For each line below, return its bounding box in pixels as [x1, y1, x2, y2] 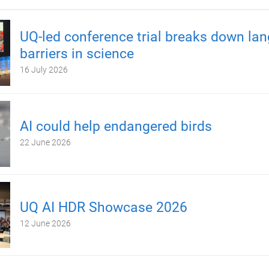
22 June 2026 [19, 137, 71, 147]
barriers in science [19, 45, 134, 62]
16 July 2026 [19, 64, 68, 74]
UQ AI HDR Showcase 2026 [19, 199, 187, 216]
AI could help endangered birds [19, 118, 212, 134]
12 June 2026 [19, 218, 71, 228]
